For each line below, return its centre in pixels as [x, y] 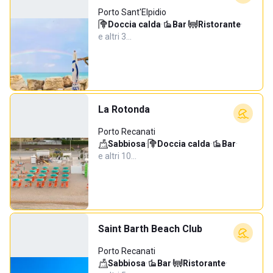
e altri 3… [115, 37]
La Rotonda [124, 109]
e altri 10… [117, 156]
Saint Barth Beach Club [150, 229]
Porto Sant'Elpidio [132, 12]
